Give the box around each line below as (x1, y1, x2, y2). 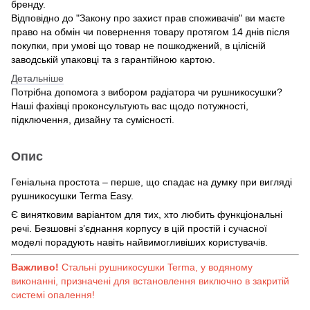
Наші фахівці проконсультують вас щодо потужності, (11, 100, 248, 111)
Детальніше (11, 72, 64, 84)
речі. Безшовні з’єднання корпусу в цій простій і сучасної (11, 222, 267, 234)
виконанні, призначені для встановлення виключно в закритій (11, 275, 289, 286)
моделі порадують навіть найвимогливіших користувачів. (11, 236, 268, 248)
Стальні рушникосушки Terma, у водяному (59, 261, 253, 273)
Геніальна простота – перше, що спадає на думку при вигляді (11, 176, 292, 188)
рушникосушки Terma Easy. (11, 190, 136, 201)
